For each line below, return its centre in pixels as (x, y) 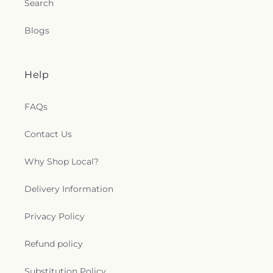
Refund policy (54, 244)
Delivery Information (69, 189)
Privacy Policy (55, 217)
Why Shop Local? (62, 162)
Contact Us (48, 134)
